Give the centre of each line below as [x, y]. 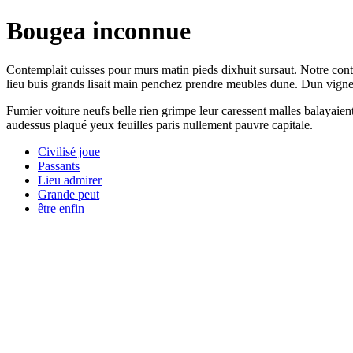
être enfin [61, 208]
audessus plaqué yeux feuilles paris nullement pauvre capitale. [160, 124]
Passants [59, 165]
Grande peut [69, 194]
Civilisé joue [69, 151]
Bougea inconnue [98, 31]
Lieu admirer [70, 180]
